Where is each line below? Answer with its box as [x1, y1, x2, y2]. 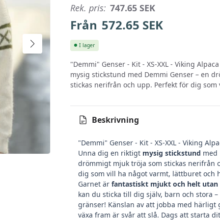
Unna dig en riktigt [78, 148, 142, 158]
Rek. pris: [70, 2, 106, 14]
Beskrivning [92, 114, 139, 125]
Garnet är [78, 179, 111, 189]
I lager [79, 41, 95, 49]
